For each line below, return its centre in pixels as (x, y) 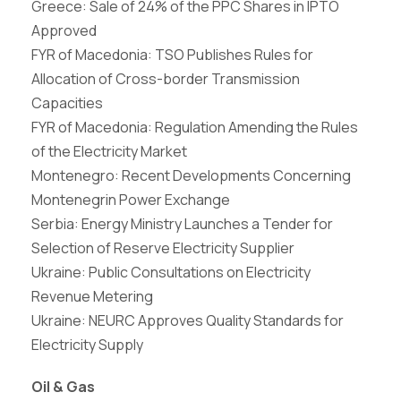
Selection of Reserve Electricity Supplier (163, 248)
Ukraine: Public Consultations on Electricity (171, 272)
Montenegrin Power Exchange (131, 200)
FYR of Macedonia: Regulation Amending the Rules (195, 127)
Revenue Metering (92, 296)
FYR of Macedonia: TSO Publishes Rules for (172, 55)
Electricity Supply (87, 345)
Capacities (67, 103)
